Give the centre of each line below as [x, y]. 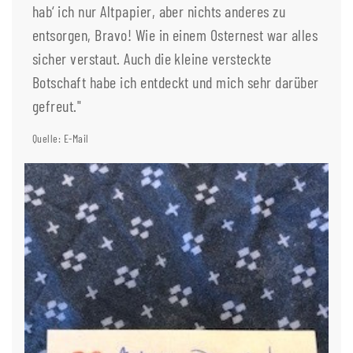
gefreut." [57, 106]
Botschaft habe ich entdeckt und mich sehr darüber [176, 82]
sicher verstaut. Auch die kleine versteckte [152, 59]
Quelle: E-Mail [61, 139]
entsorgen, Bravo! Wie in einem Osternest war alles [175, 35]
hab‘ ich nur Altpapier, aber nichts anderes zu [159, 11]
